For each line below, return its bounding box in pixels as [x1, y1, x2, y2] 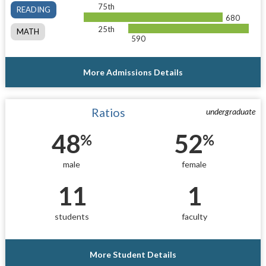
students [54, 211, 89, 222]
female [182, 159, 207, 169]
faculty [181, 211, 207, 222]
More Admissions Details [83, 66, 183, 77]
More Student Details [89, 249, 176, 260]
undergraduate [206, 106, 256, 116]
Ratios [91, 105, 125, 119]
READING [16, 4, 50, 14]
